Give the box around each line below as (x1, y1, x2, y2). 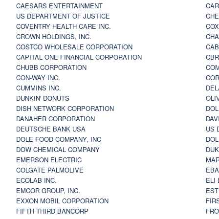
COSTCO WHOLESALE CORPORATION (16, 42, 132, 51)
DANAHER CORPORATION (16, 113, 95, 123)
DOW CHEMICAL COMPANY (16, 144, 100, 154)
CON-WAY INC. (16, 72, 60, 82)
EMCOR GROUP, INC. (16, 185, 80, 195)
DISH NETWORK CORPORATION (16, 103, 114, 113)
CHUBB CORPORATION (16, 62, 87, 72)
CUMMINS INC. (16, 83, 61, 92)
